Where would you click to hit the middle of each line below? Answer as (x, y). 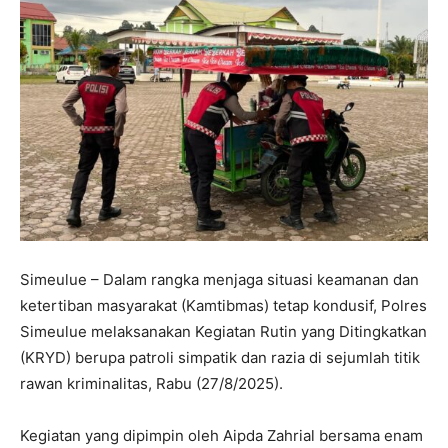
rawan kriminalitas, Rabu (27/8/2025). (151, 383)
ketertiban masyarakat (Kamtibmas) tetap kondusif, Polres (223, 305)
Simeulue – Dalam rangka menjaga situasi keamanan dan (219, 279)
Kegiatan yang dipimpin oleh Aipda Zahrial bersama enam (221, 435)
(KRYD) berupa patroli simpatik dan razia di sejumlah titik (220, 357)
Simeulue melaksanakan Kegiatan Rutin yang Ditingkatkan (223, 331)
